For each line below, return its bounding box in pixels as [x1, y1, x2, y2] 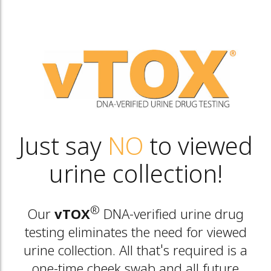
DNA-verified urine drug [100, 207, 244, 224]
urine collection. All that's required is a [24, 243, 247, 260]
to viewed [143, 133, 253, 164]
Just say [18, 133, 108, 164]
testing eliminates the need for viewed [24, 225, 247, 242]
